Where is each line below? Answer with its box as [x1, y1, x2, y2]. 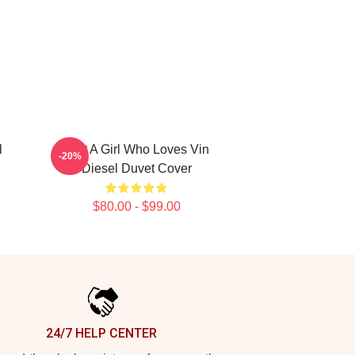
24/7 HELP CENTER [46, 326, 157, 341]
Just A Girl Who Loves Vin [63, 143, 209, 156]
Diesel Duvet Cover [81, 162, 192, 175]
